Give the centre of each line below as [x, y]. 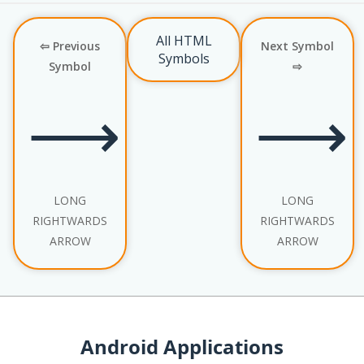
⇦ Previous [70, 45]
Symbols [184, 58]
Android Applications [182, 346]
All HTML [184, 40]
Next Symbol [297, 45]
